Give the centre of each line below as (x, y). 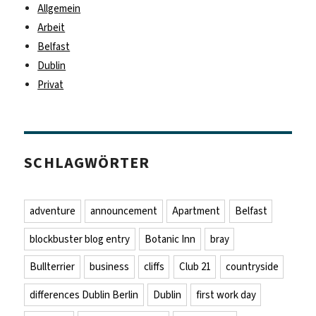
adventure (53, 211)
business (109, 267)
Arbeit (51, 27)
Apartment (196, 211)
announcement (123, 211)
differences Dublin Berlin (84, 294)
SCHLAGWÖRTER (87, 162)
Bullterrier (53, 267)
